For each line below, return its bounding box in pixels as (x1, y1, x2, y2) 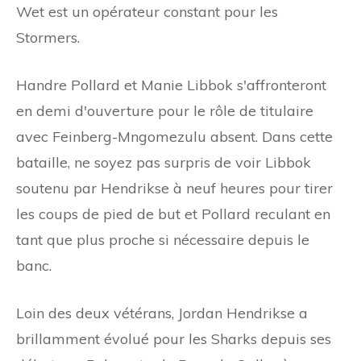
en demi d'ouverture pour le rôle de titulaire (16, 101, 313, 120)
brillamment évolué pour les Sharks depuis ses (16, 329, 331, 348)
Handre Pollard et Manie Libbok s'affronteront (16, 75, 326, 94)
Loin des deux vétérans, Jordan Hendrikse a (16, 303, 308, 322)
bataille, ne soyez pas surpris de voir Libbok (16, 152, 311, 172)
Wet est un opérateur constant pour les (16, 2, 278, 21)
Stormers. (16, 27, 80, 47)
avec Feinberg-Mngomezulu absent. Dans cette (16, 127, 333, 146)
